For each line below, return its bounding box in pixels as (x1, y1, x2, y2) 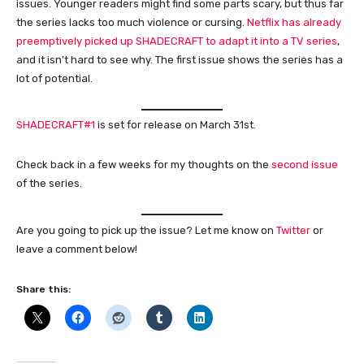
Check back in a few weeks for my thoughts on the (16, 158, 271, 171)
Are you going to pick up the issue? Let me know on (16, 223, 276, 236)
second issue (271, 158, 338, 171)
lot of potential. (16, 71, 93, 84)
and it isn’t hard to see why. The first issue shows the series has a (16, 53, 343, 66)
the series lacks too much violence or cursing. (16, 15, 247, 28)
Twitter (276, 223, 310, 236)
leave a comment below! (16, 242, 137, 255)
